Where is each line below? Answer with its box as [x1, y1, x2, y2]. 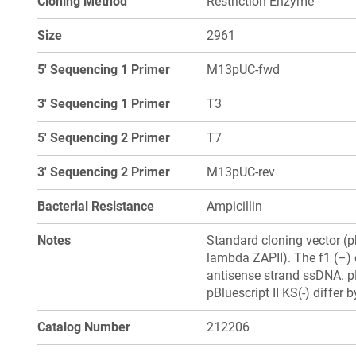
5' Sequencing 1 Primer [37, 62, 170, 77]
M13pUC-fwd [207, 62, 281, 77]
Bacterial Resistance [37, 199, 154, 214]
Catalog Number [37, 319, 130, 335]
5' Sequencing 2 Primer [37, 130, 170, 145]
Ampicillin [207, 199, 263, 214]
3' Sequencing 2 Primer [37, 164, 170, 180]
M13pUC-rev [207, 164, 276, 180]
